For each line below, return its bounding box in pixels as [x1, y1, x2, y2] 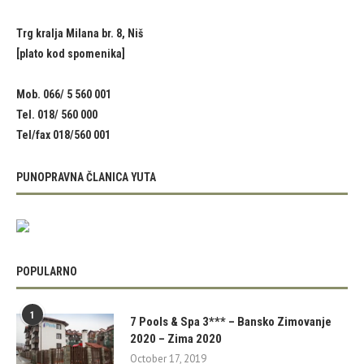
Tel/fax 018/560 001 [16, 128, 110, 142]
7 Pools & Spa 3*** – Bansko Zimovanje [130, 314, 331, 330]
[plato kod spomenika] [16, 47, 125, 61]
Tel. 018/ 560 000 [16, 108, 97, 122]
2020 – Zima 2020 [130, 331, 222, 347]
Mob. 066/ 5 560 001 [16, 88, 111, 102]
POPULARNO [16, 265, 77, 279]
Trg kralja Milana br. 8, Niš [16, 27, 143, 41]
